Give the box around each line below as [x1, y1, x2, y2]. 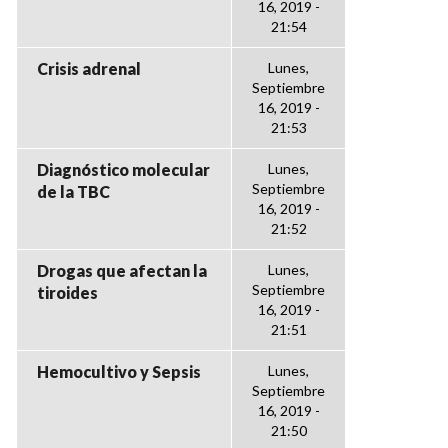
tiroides [37, 283, 98, 302]
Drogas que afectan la [37, 261, 207, 280]
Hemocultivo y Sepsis [37, 362, 201, 381]
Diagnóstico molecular [37, 160, 210, 179]
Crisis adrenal [37, 59, 141, 78]
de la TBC [37, 182, 110, 201]
